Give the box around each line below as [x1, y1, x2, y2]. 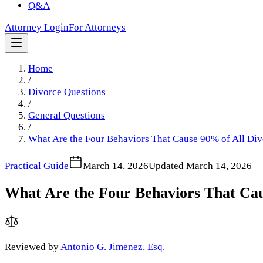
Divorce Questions [28, 86, 106, 97]
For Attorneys [69, 21, 126, 33]
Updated [149, 160, 184, 171]
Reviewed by [5, 241, 59, 252]
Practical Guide [5, 160, 69, 171]
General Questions [28, 109, 105, 121]
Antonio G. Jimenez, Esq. [60, 241, 165, 252]
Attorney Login [5, 21, 69, 33]
